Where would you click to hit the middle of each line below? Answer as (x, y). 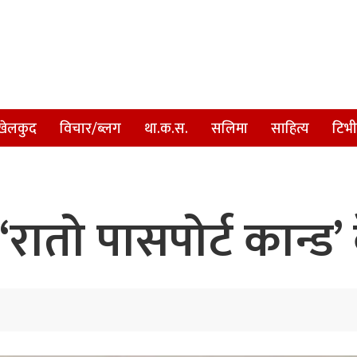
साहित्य (290, 129)
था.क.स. (166, 129)
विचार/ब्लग (90, 129)
